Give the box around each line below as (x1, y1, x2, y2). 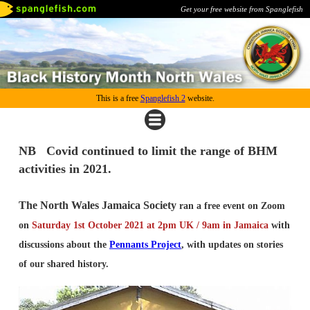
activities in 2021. (19, 162, 111, 176)
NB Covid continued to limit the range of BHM (19, 144, 277, 158)
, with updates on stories (181, 239, 283, 250)
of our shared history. (19, 259, 109, 270)
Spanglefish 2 (140, 93, 185, 104)
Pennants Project (109, 239, 181, 250)
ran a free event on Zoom (176, 201, 285, 212)
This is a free (95, 93, 140, 104)
